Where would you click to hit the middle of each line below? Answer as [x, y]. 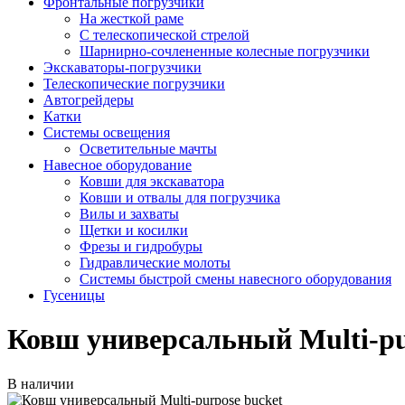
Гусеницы [74, 295]
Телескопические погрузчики [134, 83]
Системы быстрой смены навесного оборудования [235, 278]
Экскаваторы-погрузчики [122, 67]
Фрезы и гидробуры [141, 246]
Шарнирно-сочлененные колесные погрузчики [225, 51]
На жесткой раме [132, 18]
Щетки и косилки [134, 230]
